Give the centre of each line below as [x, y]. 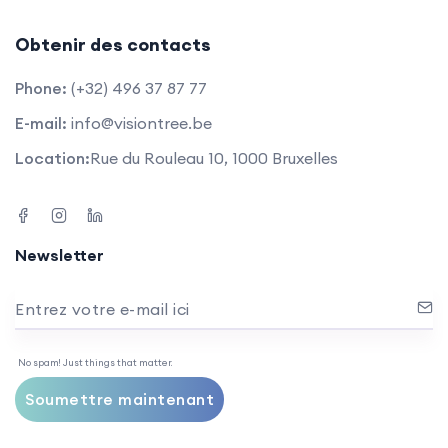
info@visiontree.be [141, 122]
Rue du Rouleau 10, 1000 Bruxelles [214, 157]
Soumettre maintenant [119, 399]
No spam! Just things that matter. [94, 362]
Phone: [41, 87]
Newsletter [59, 254]
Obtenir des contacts [113, 44]
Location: [52, 157]
